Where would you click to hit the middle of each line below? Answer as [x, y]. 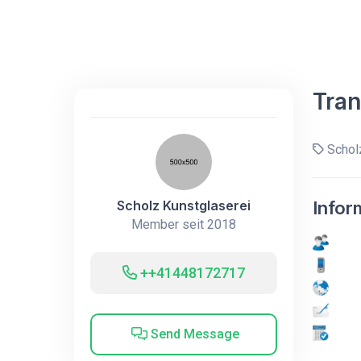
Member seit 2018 [183, 224]
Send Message [194, 334]
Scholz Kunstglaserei [183, 205]
